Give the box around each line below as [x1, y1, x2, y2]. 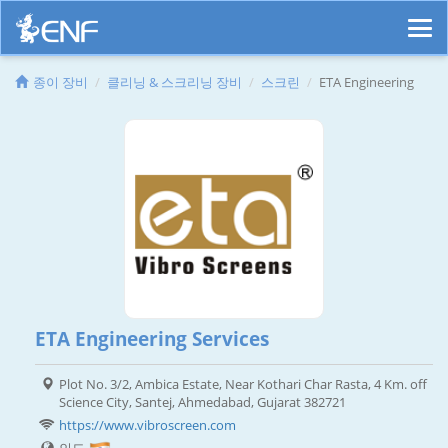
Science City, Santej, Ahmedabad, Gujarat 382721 [59, 393, 346, 412]
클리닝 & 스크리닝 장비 [107, 73, 242, 92]
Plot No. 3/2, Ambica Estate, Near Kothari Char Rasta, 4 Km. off [59, 375, 427, 394]
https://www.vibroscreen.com [59, 416, 236, 435]
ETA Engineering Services [35, 326, 269, 353]
